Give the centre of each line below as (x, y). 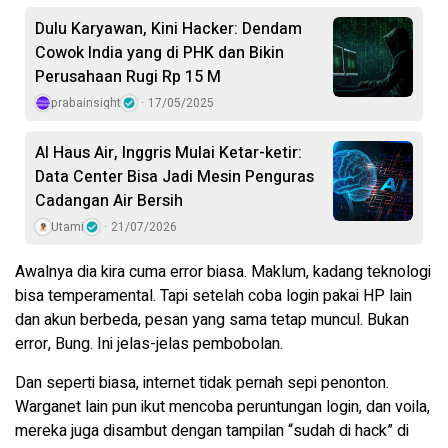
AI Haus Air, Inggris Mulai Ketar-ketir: (168, 152)
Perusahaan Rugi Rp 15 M (128, 76)
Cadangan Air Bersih (109, 200)
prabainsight (86, 102)
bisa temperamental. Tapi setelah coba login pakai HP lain (213, 295)
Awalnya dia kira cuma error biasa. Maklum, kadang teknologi (223, 271)
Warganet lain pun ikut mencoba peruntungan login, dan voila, (222, 406)
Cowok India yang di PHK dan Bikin (159, 52)
